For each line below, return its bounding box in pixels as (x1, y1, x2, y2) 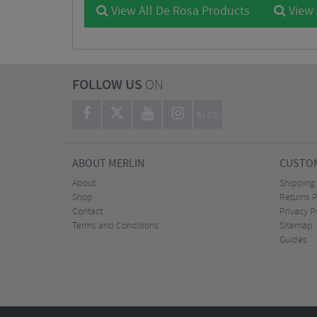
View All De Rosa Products (108, 3, 250, 20)
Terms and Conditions (72, 219, 158, 233)
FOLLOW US (72, 76, 142, 95)
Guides (279, 234, 307, 247)
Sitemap (279, 219, 313, 233)
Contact (72, 205, 103, 219)
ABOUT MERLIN (72, 156, 144, 171)
